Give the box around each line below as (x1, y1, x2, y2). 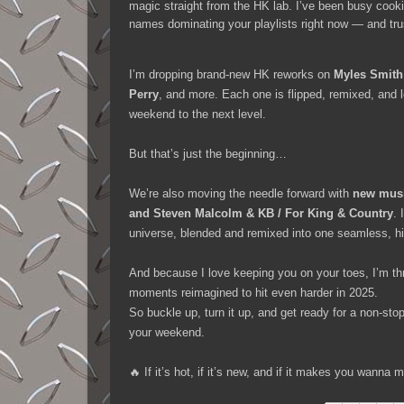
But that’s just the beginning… (129, 147, 287, 161)
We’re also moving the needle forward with (129, 187, 353, 201)
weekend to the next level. (129, 107, 266, 122)
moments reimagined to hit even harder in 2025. (129, 286, 378, 300)
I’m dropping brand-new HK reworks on (129, 68, 334, 82)
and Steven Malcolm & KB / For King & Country (129, 207, 393, 221)
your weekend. (129, 326, 205, 340)
